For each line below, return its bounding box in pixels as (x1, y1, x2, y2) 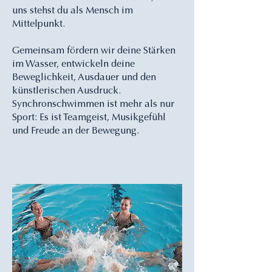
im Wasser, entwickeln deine (12, 59, 135, 69)
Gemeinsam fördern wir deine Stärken (12, 46, 175, 56)
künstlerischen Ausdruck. (12, 86, 121, 96)
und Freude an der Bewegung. (12, 126, 139, 136)
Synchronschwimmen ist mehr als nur (12, 100, 174, 109)
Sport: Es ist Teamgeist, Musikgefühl (12, 113, 166, 123)
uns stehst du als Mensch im (12, 6, 133, 16)
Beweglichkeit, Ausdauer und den (12, 73, 156, 83)
